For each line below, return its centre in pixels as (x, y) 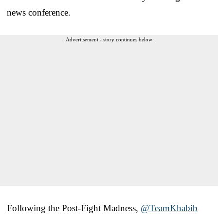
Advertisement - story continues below (109, 39)
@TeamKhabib (169, 208)
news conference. (39, 12)
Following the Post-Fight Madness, (74, 208)
